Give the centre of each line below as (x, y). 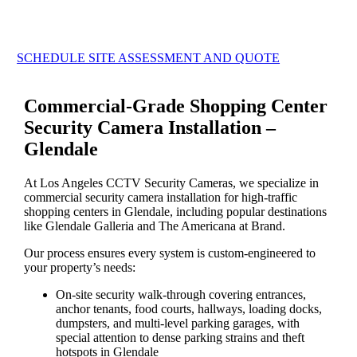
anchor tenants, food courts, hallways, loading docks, (189, 308)
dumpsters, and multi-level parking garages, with (178, 323)
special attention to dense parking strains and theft (180, 337)
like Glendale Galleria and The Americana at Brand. (155, 226)
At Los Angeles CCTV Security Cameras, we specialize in (172, 182)
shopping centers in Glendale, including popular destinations (176, 211)
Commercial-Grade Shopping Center (176, 106)
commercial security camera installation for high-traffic (161, 197)
